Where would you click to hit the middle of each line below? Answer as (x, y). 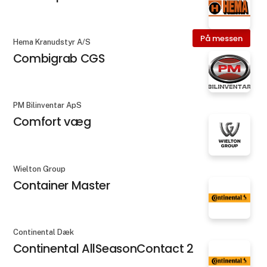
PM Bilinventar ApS (47, 105)
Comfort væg (52, 122)
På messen (221, 38)
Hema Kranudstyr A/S (52, 42)
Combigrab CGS (59, 59)
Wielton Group (39, 169)
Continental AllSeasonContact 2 (103, 248)
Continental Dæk (43, 232)
